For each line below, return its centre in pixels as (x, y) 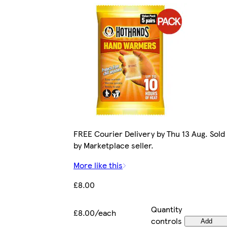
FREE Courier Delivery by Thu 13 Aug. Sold (149, 133)
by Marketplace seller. (113, 145)
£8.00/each (95, 212)
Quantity (166, 209)
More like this (98, 165)
